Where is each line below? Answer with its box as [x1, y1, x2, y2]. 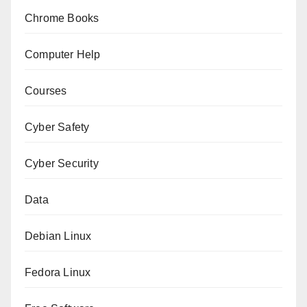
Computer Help [25, 49, 101, 61]
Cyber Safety [25, 121, 90, 134]
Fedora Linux [25, 267, 91, 279]
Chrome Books [25, 12, 99, 25]
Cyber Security [25, 158, 99, 170]
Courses [25, 85, 67, 97]
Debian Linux [25, 230, 92, 243]
